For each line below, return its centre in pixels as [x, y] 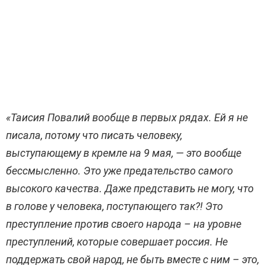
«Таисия [27, 118]
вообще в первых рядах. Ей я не [169, 118]
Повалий [69, 118]
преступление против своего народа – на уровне [124, 224]
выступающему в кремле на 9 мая [89, 153]
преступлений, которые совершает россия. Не [117, 242]
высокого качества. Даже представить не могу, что [130, 189]
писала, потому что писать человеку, [94, 135]
